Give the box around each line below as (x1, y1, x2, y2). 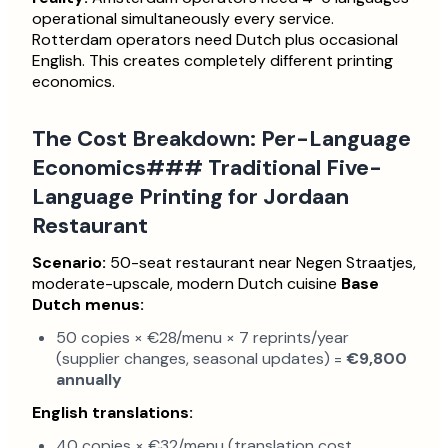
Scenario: (32, 252, 106, 274)
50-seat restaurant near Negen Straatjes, (106, 252, 416, 274)
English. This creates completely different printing (32, 50, 393, 72)
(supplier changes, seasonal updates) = (56, 348, 346, 370)
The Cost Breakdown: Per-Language (32, 124, 411, 154)
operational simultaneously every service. (32, 8, 334, 30)
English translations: (32, 402, 193, 424)
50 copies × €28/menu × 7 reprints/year (56, 327, 349, 349)
